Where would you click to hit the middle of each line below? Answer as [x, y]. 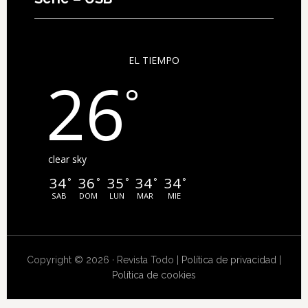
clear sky [67, 159]
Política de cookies [154, 275]
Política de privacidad [229, 260]
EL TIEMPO [154, 60]
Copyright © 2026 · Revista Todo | [104, 260]
